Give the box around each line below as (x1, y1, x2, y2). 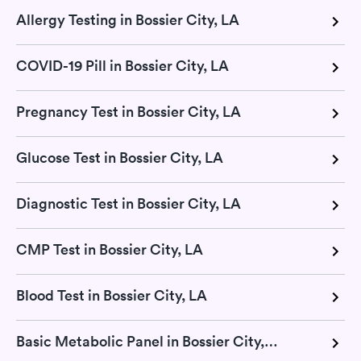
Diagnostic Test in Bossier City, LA (16, 194, 241, 213)
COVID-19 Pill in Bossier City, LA (16, 56, 229, 75)
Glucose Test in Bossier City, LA (16, 148, 223, 167)
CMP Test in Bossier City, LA (16, 240, 203, 259)
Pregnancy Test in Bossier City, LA (16, 102, 241, 121)
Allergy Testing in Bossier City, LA (16, 10, 239, 29)
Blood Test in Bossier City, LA (16, 286, 207, 305)
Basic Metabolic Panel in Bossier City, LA (264, 332, 278, 351)
